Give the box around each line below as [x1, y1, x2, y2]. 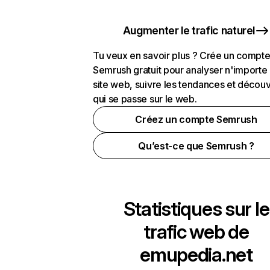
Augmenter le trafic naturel [122, 24, 256, 37]
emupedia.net [140, 243, 253, 266]
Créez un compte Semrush [135, 113, 257, 125]
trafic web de [143, 220, 249, 243]
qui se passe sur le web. [93, 93, 197, 105]
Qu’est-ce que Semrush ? [138, 140, 254, 152]
